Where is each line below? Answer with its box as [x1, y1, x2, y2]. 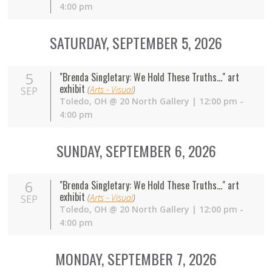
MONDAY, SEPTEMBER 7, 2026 [55, 248, 217, 270]
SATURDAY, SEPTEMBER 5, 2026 [50, 32, 222, 54]
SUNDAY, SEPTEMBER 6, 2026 [56, 140, 216, 162]
